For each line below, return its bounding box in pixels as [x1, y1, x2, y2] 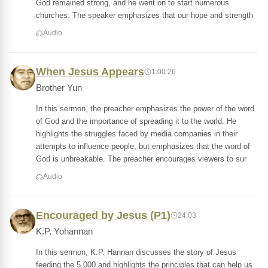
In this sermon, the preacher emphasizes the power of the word [36, 104, 254, 113]
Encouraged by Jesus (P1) [36, 209, 170, 221]
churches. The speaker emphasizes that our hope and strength [36, 11, 253, 20]
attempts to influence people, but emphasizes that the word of [36, 142, 250, 151]
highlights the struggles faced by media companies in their [36, 129, 237, 138]
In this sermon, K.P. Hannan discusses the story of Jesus [36, 248, 236, 257]
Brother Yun [36, 83, 82, 93]
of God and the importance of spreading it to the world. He [36, 117, 236, 126]
